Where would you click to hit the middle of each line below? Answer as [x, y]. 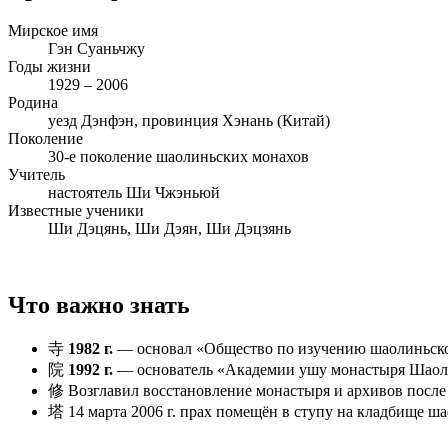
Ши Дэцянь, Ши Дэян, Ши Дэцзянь [169, 228]
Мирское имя [53, 30]
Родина [33, 102]
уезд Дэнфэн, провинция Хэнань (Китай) [189, 120]
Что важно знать [99, 304]
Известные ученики [76, 210]
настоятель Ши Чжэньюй [134, 192]
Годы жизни [49, 66]
